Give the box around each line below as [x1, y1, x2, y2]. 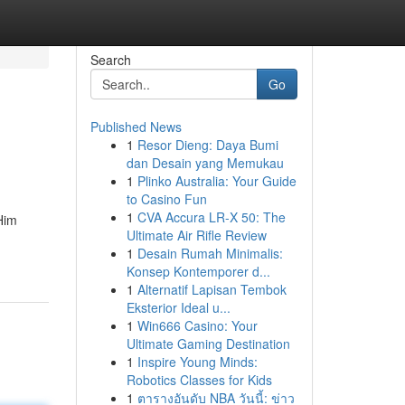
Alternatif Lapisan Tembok [137, 280, 287, 298]
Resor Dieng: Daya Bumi [137, 136, 278, 154]
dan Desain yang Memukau [126, 154, 284, 172]
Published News [89, 118, 182, 136]
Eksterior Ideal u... [126, 298, 231, 316]
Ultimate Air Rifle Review [126, 226, 267, 244]
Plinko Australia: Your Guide [137, 172, 297, 190]
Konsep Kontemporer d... [126, 262, 270, 280]
